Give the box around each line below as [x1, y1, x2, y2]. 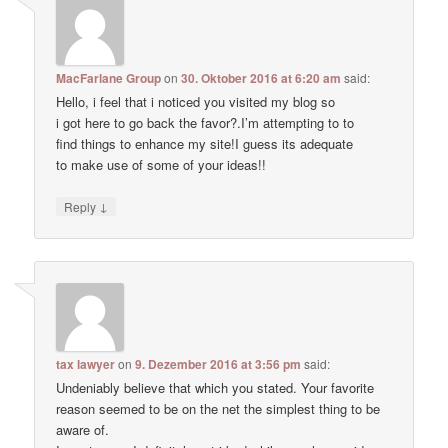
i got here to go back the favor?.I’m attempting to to [56, 113, 355, 133]
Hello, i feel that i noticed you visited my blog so [56, 92, 336, 112]
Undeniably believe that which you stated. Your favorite [56, 377, 375, 397]
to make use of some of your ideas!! [56, 155, 267, 175]
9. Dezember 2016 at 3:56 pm [135, 354, 302, 373]
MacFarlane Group [56, 69, 162, 88]
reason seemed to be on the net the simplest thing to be [56, 398, 381, 418]
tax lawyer [56, 354, 116, 373]
